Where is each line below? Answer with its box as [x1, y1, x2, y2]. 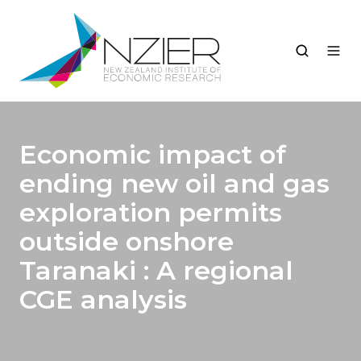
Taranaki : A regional [19, 255, 293, 287]
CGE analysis [19, 284, 187, 316]
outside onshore [19, 226, 234, 258]
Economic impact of [19, 139, 286, 171]
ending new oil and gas [19, 168, 330, 200]
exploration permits [19, 197, 282, 229]
